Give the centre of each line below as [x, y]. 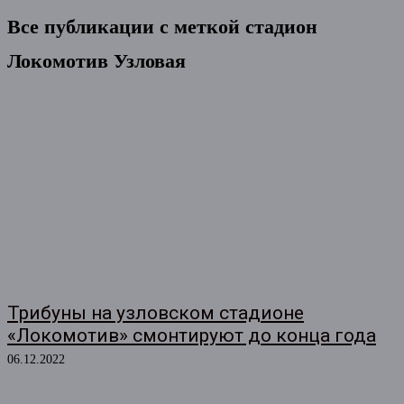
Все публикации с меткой [126, 27]
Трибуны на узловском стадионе [156, 313]
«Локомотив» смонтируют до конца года [192, 335]
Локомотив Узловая [96, 61]
